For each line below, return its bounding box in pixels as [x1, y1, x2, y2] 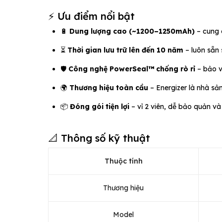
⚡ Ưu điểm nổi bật [48, 9, 135, 22]
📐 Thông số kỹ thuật [48, 131, 150, 144]
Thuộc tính [104, 156, 143, 166]
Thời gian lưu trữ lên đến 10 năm [67, 45, 183, 55]
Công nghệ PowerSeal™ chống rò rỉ [68, 64, 195, 73]
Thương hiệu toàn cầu [69, 83, 148, 92]
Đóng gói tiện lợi [70, 102, 129, 111]
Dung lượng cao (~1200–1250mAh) [69, 26, 195, 36]
